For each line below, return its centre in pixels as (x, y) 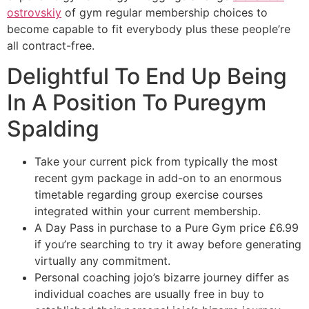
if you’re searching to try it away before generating (168, 245)
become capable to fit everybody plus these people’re (149, 29)
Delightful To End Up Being (147, 77)
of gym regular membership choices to (165, 12)
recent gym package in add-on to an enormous (158, 178)
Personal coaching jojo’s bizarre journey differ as (162, 278)
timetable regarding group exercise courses (149, 195)
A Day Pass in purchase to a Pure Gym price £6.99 (167, 228)
